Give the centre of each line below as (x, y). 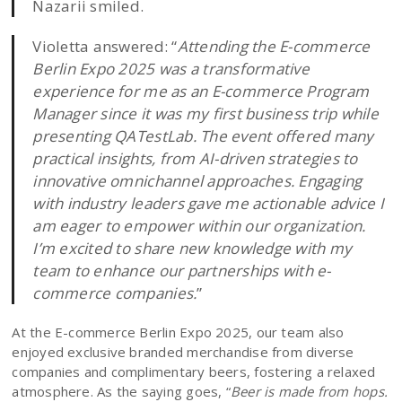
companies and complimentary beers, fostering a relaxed (194, 372)
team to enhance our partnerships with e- (182, 271)
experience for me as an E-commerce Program (201, 92)
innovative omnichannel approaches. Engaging (197, 181)
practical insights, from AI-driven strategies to (195, 159)
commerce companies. (115, 293)
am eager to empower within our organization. (199, 226)
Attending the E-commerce (274, 47)
